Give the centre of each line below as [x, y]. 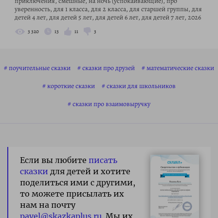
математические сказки [180, 68]
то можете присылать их [72, 193]
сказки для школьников [141, 86]
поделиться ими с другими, [78, 182]
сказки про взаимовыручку [111, 104]
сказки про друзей [109, 68]
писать [103, 160]
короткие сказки [71, 86]
